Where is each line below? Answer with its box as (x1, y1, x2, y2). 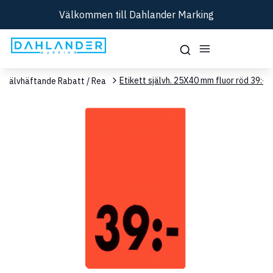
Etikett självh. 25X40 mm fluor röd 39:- (119, 74, 266, 86)
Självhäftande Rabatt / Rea (2, 76, 106, 87)
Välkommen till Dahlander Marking (59, 9, 214, 21)
